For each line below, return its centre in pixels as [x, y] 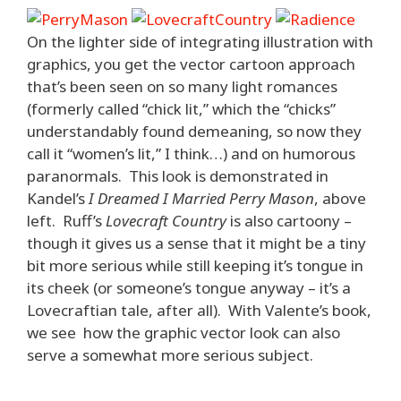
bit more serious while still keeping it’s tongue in [195, 265]
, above [340, 198]
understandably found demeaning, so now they [194, 131]
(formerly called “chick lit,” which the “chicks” [181, 109]
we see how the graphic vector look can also [183, 333]
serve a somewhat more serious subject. [170, 355]
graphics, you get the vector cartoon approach [191, 64]
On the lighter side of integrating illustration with [200, 42]
